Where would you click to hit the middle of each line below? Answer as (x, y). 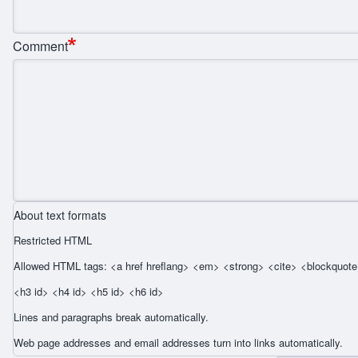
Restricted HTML (53, 240)
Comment (40, 46)
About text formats (60, 215)
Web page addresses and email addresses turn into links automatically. (178, 342)
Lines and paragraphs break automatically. (111, 316)
